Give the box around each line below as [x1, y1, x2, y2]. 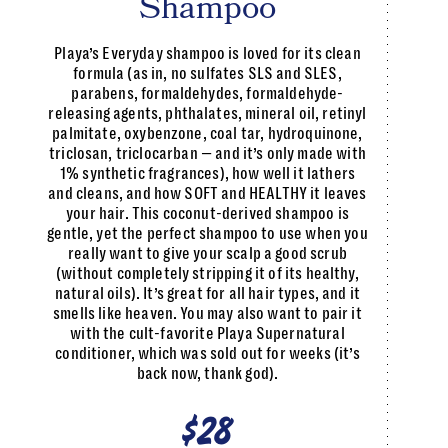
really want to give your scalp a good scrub [68, 244, 347, 264]
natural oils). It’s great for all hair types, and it [54, 284, 361, 304]
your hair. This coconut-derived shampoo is [66, 204, 349, 224]
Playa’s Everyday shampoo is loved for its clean [54, 44, 361, 64]
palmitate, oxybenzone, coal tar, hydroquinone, [52, 124, 363, 144]
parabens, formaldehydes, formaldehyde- [71, 84, 344, 104]
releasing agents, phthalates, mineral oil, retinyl [48, 104, 367, 124]
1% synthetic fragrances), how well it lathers [59, 164, 356, 184]
